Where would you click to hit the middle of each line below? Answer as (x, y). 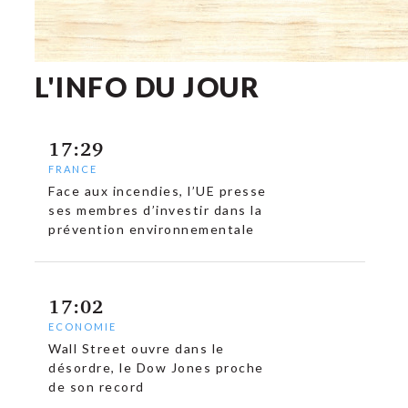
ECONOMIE (83, 326)
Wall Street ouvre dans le (137, 348)
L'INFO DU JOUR (148, 87)
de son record (97, 387)
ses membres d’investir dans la (156, 210)
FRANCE (73, 169)
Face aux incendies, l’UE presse (158, 191)
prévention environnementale (152, 229)
